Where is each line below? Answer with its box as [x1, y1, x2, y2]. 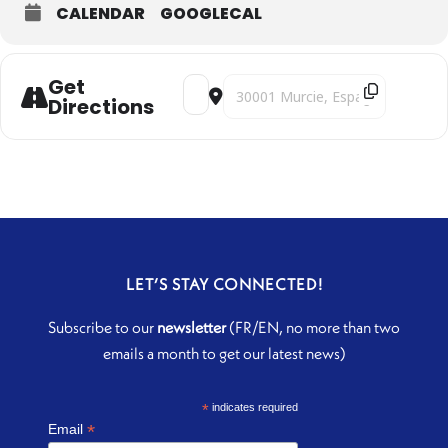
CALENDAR [56, 2, 145, 26]
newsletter [157, 317, 226, 338]
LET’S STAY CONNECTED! [125, 274, 323, 295]
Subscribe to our [48, 317, 157, 338]
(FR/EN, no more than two [226, 317, 400, 338]
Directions [48, 92, 154, 121]
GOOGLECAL [160, 2, 262, 26]
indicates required [208, 401, 298, 414]
